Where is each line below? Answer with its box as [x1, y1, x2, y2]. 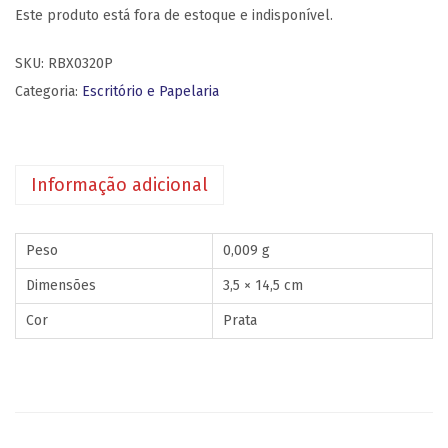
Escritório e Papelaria [82, 83, 219, 100]
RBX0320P [48, 55, 113, 72]
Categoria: [15, 83, 82, 100]
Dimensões [26, 277, 96, 294]
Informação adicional [31, 174, 208, 196]
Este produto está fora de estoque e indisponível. [15, 7, 333, 24]
